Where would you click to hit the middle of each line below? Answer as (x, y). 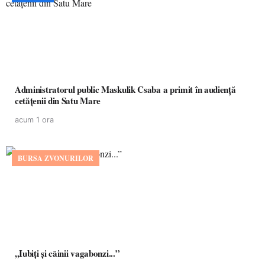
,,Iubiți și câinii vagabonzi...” (67, 253)
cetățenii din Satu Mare (58, 101)
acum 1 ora (34, 120)
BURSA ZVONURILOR (56, 158)
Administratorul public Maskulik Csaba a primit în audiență (125, 89)
